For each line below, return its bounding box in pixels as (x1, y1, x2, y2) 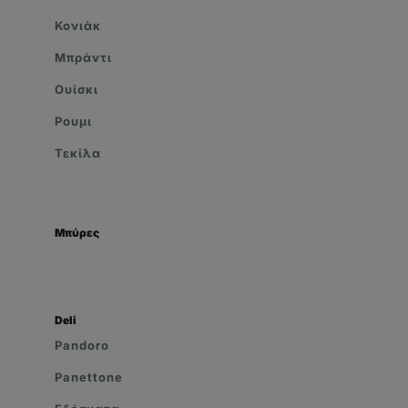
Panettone (55, 370, 123, 385)
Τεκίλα (55, 146, 101, 161)
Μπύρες (55, 226, 99, 240)
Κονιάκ (55, 18, 101, 34)
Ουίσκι (55, 82, 98, 97)
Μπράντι (55, 50, 112, 66)
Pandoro (55, 338, 109, 353)
